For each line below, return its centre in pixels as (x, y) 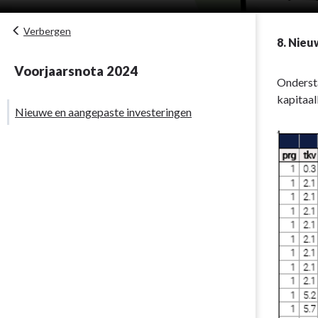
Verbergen (47, 31)
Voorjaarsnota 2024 (76, 71)
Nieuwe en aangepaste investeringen (103, 112)
